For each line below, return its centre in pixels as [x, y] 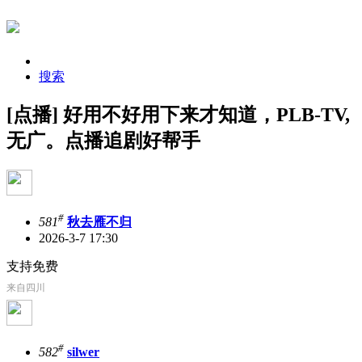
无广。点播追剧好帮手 [103, 140]
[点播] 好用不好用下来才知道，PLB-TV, [178, 114]
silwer [83, 352]
